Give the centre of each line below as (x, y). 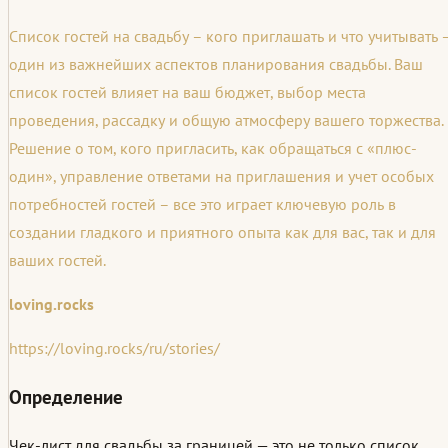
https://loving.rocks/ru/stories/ (114, 348)
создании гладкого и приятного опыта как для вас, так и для (222, 232)
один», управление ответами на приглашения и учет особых (221, 176)
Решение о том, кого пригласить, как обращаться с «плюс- (213, 148)
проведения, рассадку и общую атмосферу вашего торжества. (226, 120)
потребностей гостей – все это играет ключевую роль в (202, 204)
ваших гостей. (57, 260)
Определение (66, 396)
